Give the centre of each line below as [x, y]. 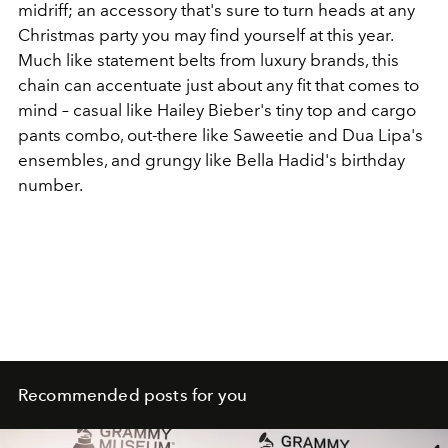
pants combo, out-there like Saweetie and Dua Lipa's [220, 134]
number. [50, 184]
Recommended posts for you [132, 394]
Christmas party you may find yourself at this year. [205, 34]
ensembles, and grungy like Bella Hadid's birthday [211, 159]
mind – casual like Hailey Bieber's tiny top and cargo [217, 109]
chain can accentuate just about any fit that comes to [218, 84]
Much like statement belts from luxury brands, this [208, 59]
